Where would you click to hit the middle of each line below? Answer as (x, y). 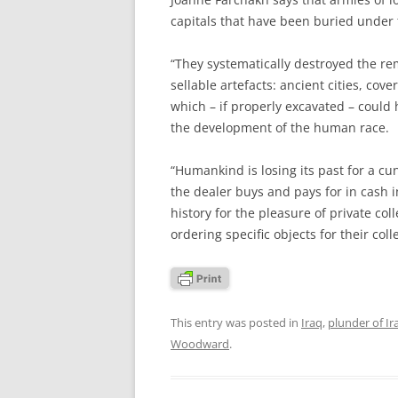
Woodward (200, 343)
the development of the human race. (280, 127)
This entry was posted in (236, 322)
